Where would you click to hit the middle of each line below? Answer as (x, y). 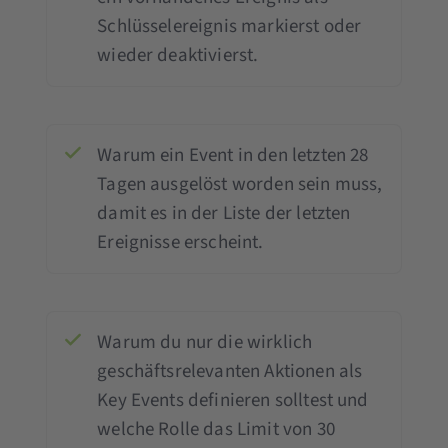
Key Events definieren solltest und (233, 400)
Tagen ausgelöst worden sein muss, (240, 184)
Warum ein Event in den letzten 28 (233, 155)
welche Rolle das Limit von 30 (216, 429)
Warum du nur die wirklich (205, 342)
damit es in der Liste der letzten (224, 213)
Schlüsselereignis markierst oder (229, 26)
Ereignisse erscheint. (180, 242)
